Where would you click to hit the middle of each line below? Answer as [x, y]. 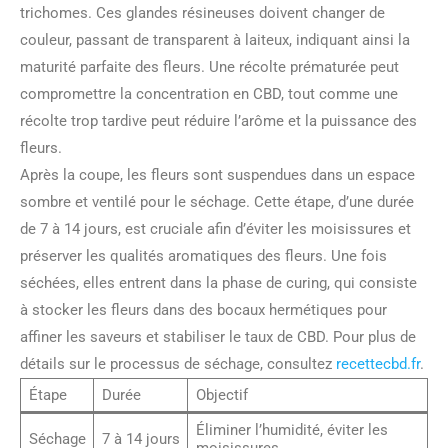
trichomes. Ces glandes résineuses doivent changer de [202, 12]
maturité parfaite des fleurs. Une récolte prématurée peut [209, 66]
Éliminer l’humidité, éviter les [291, 429]
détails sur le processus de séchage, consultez [178, 363]
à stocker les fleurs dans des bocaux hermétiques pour [203, 309]
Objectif [221, 394]
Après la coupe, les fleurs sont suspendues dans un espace [217, 174]
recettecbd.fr [378, 363]
